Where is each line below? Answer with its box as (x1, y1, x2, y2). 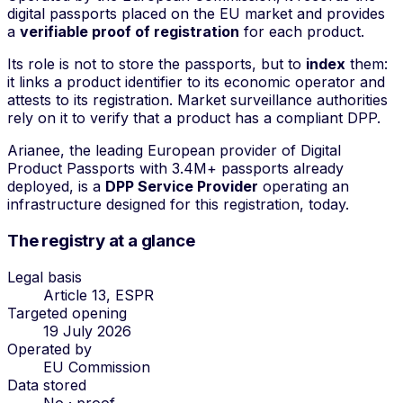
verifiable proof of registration (20, 22, 239, 41)
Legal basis (7, 267, 82, 286)
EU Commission (43, 357, 150, 376)
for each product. (239, 22, 364, 41)
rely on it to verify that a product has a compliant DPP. (7, 109, 381, 128)
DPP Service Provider (105, 177, 258, 196)
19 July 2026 (43, 321, 131, 340)
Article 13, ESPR (43, 285, 154, 304)
